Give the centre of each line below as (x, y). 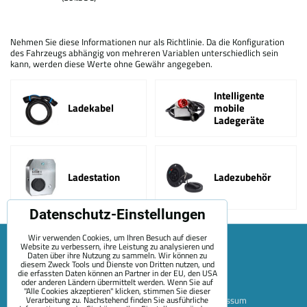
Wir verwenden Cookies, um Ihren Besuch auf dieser (117, 237)
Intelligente (240, 96)
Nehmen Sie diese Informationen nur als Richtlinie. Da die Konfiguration (147, 42)
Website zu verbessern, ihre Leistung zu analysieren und (117, 246)
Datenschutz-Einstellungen (117, 214)
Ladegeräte (240, 120)
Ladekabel (90, 108)
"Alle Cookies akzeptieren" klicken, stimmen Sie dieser (117, 291)
